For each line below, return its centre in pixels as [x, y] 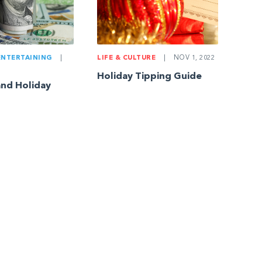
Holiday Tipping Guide [150, 77]
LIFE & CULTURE [127, 58]
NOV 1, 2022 [193, 58]
